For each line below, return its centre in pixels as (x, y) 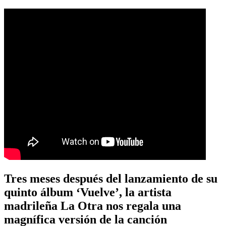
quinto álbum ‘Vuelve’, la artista (88, 192)
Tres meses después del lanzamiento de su (111, 178)
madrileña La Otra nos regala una (93, 206)
